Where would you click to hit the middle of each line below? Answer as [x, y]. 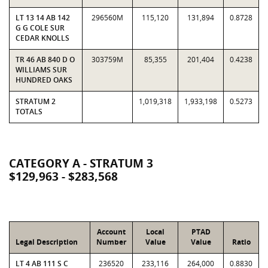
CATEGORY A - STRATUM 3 [81, 163]
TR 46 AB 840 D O [45, 60]
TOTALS [29, 112]
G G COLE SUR [40, 28]
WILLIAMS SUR [41, 70]
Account [111, 232]
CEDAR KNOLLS [42, 38]
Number [111, 242]
